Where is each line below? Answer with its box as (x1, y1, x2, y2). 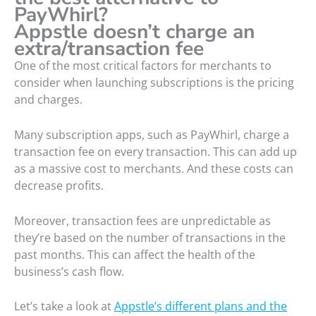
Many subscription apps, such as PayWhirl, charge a (14, 127, 289, 142)
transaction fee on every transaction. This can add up (14, 144, 297, 159)
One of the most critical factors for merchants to (14, 58, 272, 74)
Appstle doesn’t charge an (14, 18, 255, 46)
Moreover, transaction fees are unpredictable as (14, 212, 271, 229)
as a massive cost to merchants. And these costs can (14, 161, 293, 176)
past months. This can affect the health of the (14, 246, 255, 262)
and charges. (14, 92, 83, 108)
